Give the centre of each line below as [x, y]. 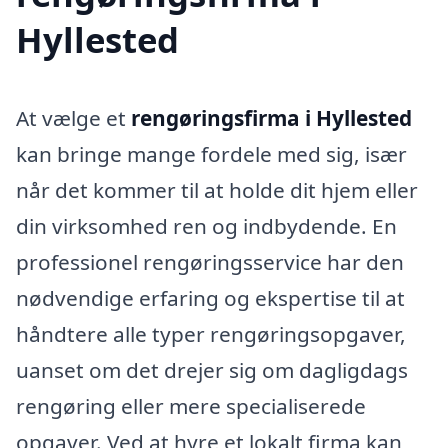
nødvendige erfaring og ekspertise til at [210, 298]
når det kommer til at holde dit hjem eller [217, 190]
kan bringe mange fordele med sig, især [211, 154]
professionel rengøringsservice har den [210, 262]
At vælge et [73, 118]
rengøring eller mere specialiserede [191, 406]
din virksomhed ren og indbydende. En [206, 226]
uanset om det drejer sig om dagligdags [212, 370]
